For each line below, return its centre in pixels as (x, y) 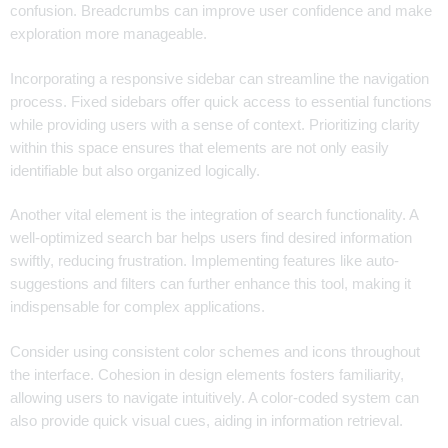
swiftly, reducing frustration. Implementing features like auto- (204, 261)
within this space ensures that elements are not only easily (199, 147)
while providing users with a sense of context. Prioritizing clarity (215, 124)
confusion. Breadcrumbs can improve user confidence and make (221, 10)
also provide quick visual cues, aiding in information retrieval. (206, 421)
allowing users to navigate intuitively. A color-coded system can (214, 398)
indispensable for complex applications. (137, 307)
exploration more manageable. (108, 33)
